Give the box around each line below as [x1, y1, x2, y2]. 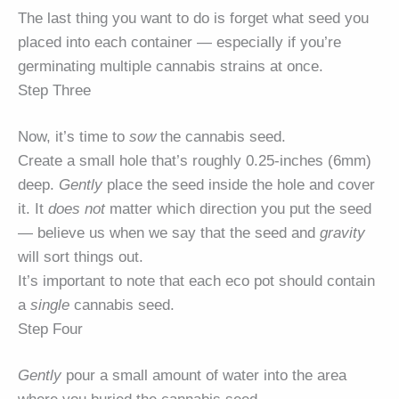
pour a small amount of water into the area [61, 367, 346, 385]
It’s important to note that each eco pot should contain [18, 273, 375, 290]
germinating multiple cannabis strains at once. [18, 57, 323, 75]
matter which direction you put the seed [105, 200, 371, 218]
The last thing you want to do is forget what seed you [18, 9, 369, 27]
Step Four [18, 321, 83, 338]
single [30, 297, 69, 314]
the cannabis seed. [156, 128, 286, 146]
